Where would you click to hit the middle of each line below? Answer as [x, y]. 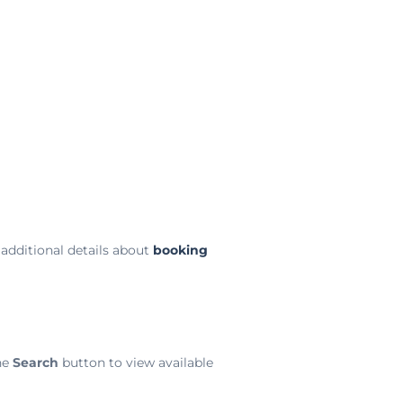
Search [35, 363]
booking [180, 250]
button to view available [135, 363]
